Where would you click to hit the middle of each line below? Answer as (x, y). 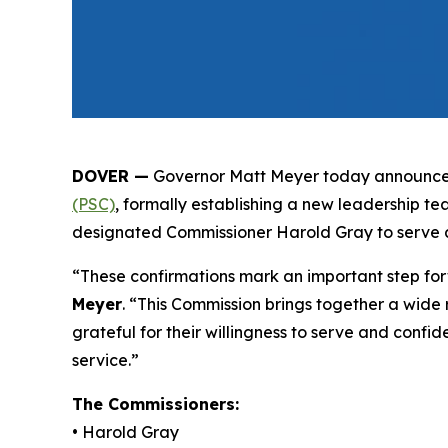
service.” (105, 359)
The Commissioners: (155, 403)
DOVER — (110, 175)
